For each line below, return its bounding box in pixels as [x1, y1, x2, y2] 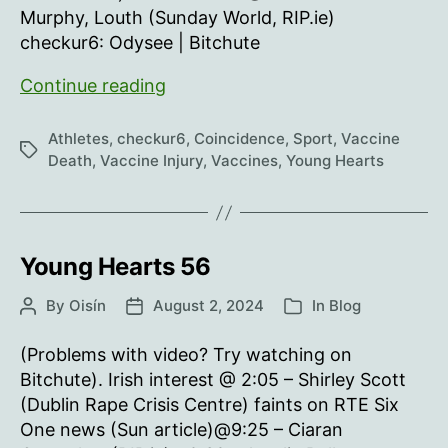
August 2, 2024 [153, 296, 264, 315]
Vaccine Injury [100, 151, 203, 170]
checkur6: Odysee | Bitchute [20, 32, 260, 53]
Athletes [48, 129, 109, 148]
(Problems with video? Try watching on [20, 344, 352, 365]
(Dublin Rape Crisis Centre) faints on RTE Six [20, 394, 399, 415]
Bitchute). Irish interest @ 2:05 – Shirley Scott [20, 369, 406, 390]
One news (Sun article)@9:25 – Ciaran [20, 419, 343, 440]
